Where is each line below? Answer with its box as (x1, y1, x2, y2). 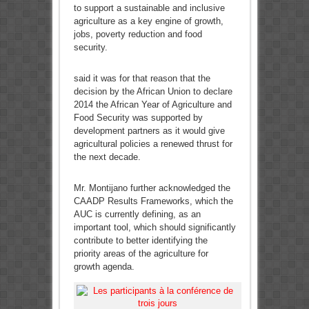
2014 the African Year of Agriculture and (73, 99, 232, 110)
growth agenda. (73, 261, 134, 272)
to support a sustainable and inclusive (73, 3, 225, 14)
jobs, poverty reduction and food (73, 29, 202, 40)
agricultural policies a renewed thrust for (73, 139, 232, 150)
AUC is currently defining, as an (73, 209, 201, 220)
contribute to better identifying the (73, 235, 208, 246)
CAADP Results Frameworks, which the (73, 196, 233, 207)
